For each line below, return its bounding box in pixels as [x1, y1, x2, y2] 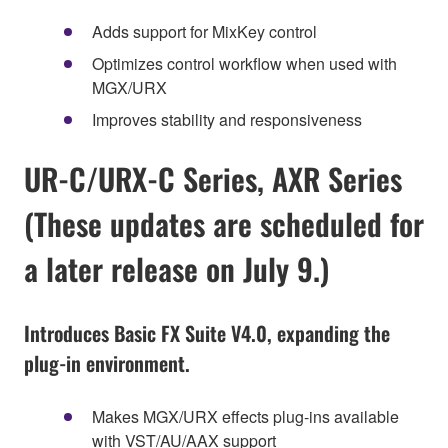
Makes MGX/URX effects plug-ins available [92, 404, 399, 428]
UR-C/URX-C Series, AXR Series [24, 156, 402, 202]
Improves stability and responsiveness [92, 107, 362, 131]
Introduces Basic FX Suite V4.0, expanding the [24, 317, 390, 348]
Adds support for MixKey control [92, 19, 317, 43]
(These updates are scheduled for [24, 201, 424, 247]
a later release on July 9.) [24, 246, 329, 292]
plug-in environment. [24, 347, 190, 378]
